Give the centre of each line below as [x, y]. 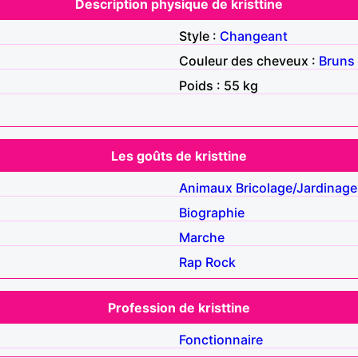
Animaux [206, 187]
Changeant [254, 36]
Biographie [212, 212]
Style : [199, 36]
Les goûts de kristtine [179, 155]
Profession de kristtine [179, 307]
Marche [202, 237]
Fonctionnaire [221, 339]
